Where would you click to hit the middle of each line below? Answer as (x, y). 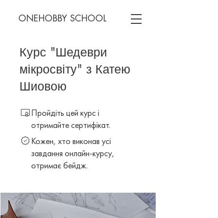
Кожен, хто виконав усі (71, 141)
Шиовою (43, 86)
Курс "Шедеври (63, 52)
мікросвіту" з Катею (75, 69)
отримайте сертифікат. (71, 125)
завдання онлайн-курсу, (73, 153)
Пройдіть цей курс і (65, 113)
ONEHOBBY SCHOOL (62, 18)
